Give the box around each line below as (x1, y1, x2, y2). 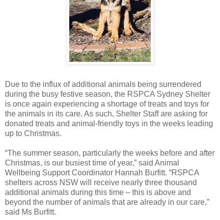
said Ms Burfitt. (5, 207, 56, 216)
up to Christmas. (5, 129, 61, 137)
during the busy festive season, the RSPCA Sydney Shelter (5, 89, 210, 98)
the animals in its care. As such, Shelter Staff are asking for (5, 109, 208, 118)
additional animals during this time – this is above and (5, 188, 191, 196)
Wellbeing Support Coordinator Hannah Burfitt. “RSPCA (5, 168, 199, 177)
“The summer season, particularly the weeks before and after (5, 148, 215, 157)
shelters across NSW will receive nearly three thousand (5, 178, 197, 187)
